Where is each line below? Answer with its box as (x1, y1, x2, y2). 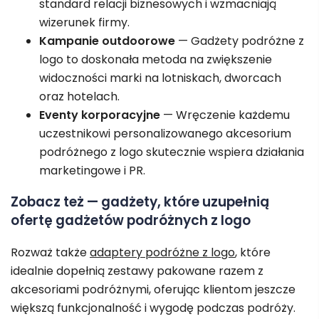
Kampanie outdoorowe (39, 32, 175, 49)
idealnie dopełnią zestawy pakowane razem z (11, 263, 263, 280)
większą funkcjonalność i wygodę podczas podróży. (11, 300, 296, 317)
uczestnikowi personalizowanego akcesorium (39, 125, 291, 142)
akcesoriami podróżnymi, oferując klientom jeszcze (11, 281, 296, 298)
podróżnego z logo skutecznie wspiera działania (39, 143, 304, 160)
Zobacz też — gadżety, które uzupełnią (11, 192, 269, 212)
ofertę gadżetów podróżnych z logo (11, 211, 251, 231)
